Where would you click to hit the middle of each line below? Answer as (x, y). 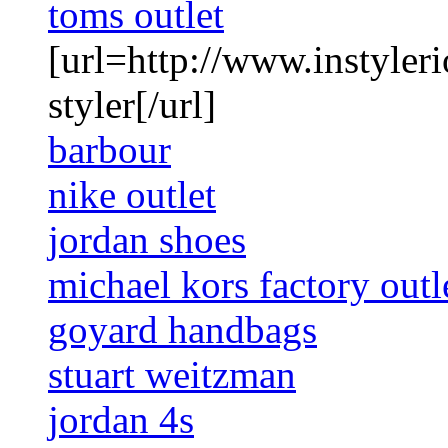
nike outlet (132, 195)
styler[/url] (132, 105)
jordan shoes (147, 240)
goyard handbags (182, 330)
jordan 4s (121, 420)
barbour (109, 150)
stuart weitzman (172, 375)
